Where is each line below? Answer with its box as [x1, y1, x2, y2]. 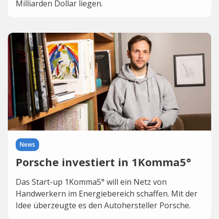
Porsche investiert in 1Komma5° [16, 154, 191, 169]
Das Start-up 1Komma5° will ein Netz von [16, 176, 167, 187]
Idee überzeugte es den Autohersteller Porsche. [16, 200, 191, 211]
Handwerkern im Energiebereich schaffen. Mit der [16, 188, 197, 199]
